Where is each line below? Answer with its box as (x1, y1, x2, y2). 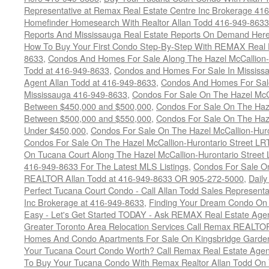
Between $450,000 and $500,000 (24, 100, 151, 112)
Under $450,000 (24, 124, 86, 136)
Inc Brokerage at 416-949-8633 (24, 196, 144, 208)
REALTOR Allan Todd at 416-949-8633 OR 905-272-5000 (24, 172, 244, 184)
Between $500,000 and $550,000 (24, 112, 151, 124)
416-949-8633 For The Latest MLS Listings (24, 160, 189, 172)
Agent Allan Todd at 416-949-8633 (24, 76, 156, 88)
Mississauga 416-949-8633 (24, 88, 127, 100)
